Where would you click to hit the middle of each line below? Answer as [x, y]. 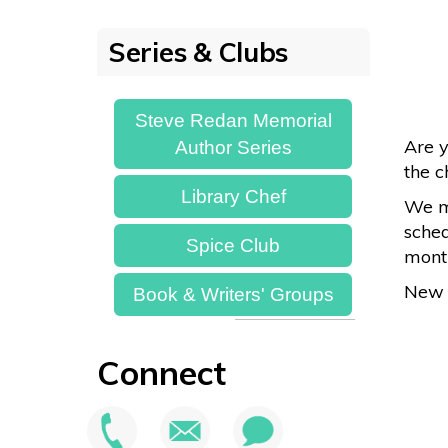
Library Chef [233, 196]
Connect [161, 372]
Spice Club [233, 245]
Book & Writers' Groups [233, 294]
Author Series [233, 147]
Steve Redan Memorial [233, 120]
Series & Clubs [198, 52]
